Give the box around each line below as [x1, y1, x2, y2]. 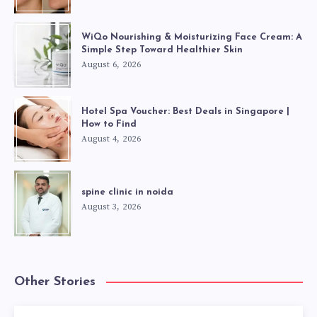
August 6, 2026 [81, 59, 141, 70]
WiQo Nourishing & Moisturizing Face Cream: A [81, 32, 302, 42]
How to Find [81, 119, 137, 129]
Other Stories [14, 275, 96, 289]
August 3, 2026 [81, 201, 141, 212]
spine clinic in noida [81, 187, 173, 197]
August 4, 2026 [81, 133, 141, 144]
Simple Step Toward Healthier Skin [81, 45, 243, 54]
